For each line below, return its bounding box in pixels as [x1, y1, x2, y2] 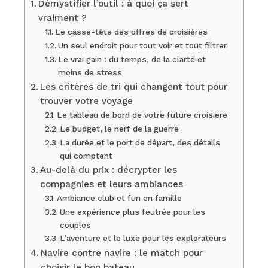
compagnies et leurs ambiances [40, 179, 184, 190]
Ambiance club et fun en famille [56, 193, 182, 203]
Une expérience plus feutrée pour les [59, 207, 205, 217]
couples [59, 220, 91, 230]
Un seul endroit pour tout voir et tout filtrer [57, 41, 227, 50]
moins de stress [57, 68, 122, 77]
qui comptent [59, 151, 112, 160]
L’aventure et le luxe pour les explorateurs [59, 233, 226, 243]
